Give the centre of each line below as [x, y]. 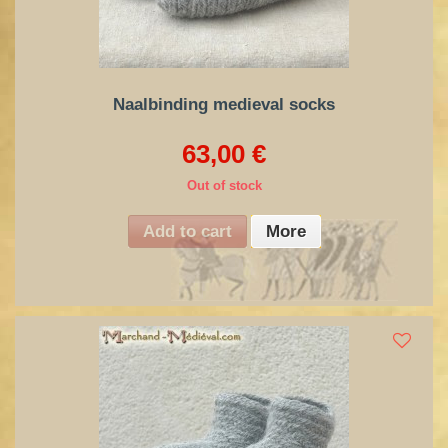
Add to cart [187, 231]
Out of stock [224, 185]
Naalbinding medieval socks [224, 104]
